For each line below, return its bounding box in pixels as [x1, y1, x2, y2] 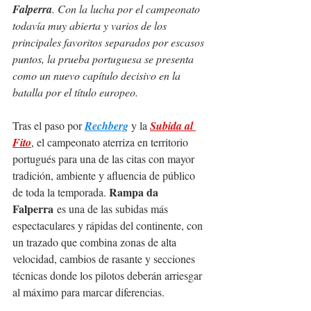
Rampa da [109, 184, 161, 201]
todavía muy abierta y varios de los [12, 18, 169, 33]
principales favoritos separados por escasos [12, 35, 207, 50]
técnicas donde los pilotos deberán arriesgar [12, 268, 205, 283]
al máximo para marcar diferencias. [12, 285, 165, 300]
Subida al [150, 118, 196, 134]
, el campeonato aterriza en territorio [31, 135, 191, 150]
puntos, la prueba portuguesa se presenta [12, 51, 196, 67]
